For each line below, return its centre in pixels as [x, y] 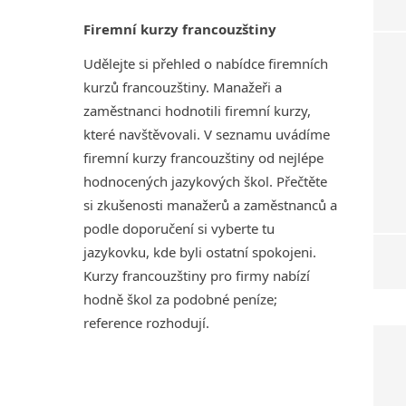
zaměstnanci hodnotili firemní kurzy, [197, 111]
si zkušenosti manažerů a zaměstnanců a [210, 205]
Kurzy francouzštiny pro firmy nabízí [197, 275]
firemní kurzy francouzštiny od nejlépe [203, 158]
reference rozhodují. [146, 323]
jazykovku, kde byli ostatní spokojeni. [200, 252]
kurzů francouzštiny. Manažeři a [183, 87]
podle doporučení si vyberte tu [179, 228]
